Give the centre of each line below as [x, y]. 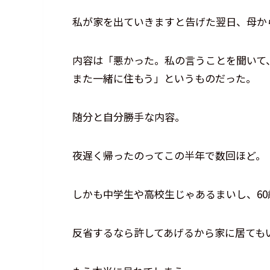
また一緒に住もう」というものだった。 [164, 78]
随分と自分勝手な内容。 [129, 117]
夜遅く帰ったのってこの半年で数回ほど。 [169, 155]
